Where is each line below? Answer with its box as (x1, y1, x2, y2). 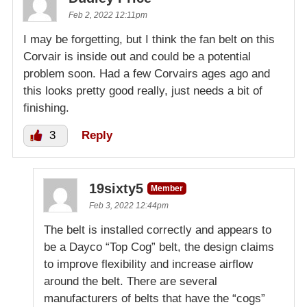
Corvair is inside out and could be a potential (23, 49, 251, 63)
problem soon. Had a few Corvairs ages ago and (23, 66, 270, 80)
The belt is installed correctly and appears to (44, 223, 271, 236)
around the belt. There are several (44, 274, 217, 288)
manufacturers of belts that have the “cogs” (44, 291, 265, 305)
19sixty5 (89, 180, 143, 196)
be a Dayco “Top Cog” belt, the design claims (44, 240, 274, 254)
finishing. (23, 101, 69, 114)
